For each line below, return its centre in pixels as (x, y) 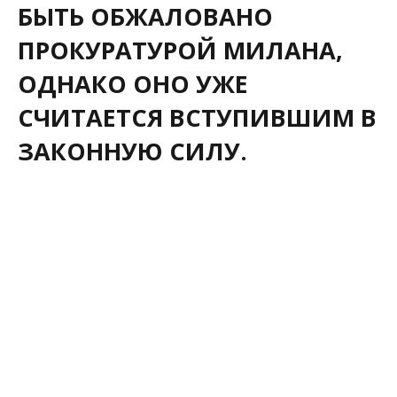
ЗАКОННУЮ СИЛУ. (132, 151)
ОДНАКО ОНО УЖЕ (133, 83)
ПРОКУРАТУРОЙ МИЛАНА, (180, 50)
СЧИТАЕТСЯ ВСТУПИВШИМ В (197, 117)
